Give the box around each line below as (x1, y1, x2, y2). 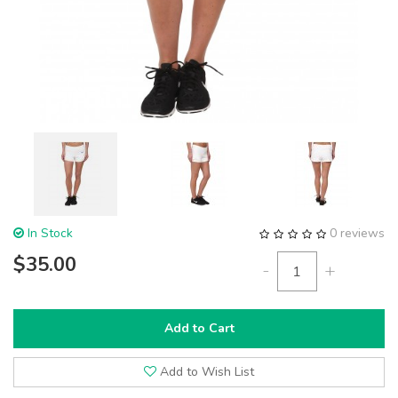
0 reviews (330, 225, 385, 242)
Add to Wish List (160, 363, 254, 380)
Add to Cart (163, 320, 235, 337)
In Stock (24, 225, 73, 242)
